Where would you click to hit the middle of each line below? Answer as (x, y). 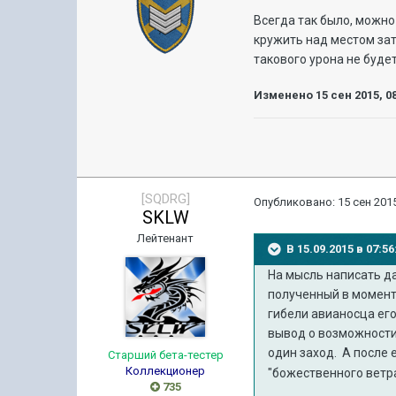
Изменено (285, 95)
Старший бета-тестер (165, 355)
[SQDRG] (165, 199)
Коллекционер (166, 371)
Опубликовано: (296, 202)
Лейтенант (166, 238)
